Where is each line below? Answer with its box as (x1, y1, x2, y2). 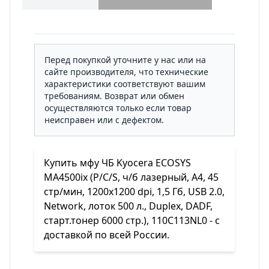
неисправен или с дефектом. (44, 114, 164, 125)
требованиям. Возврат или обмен (44, 90, 184, 101)
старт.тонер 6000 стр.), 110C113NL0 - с (44, 214, 220, 227)
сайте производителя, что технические (44, 66, 208, 77)
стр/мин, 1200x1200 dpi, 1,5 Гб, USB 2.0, (44, 185, 225, 198)
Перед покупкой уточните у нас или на (44, 54, 206, 65)
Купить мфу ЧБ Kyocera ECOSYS (44, 156, 191, 169)
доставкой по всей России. (44, 228, 169, 241)
